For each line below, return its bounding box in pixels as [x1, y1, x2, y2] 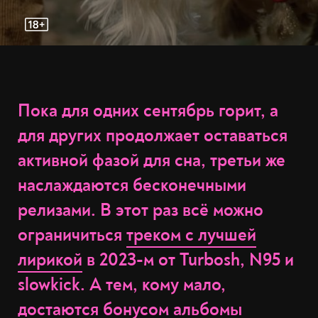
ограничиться [18, 224, 126, 246]
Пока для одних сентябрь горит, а [18, 100, 278, 122]
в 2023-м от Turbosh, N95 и [82, 249, 294, 271]
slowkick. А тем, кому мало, [18, 274, 226, 296]
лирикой [18, 249, 82, 271]
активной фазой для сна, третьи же [18, 150, 285, 172]
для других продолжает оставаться [18, 125, 287, 147]
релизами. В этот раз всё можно [18, 199, 263, 221]
